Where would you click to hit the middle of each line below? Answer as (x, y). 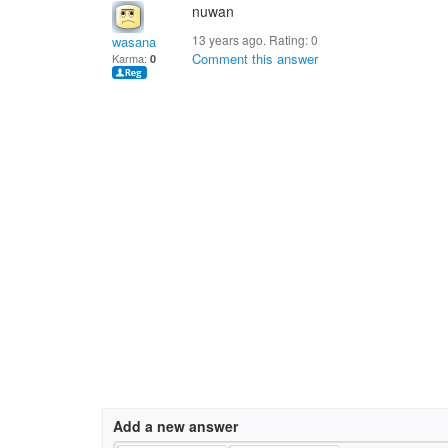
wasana (134, 41)
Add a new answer (175, 426)
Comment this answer (255, 58)
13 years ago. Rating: (251, 39)
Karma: (131, 58)
